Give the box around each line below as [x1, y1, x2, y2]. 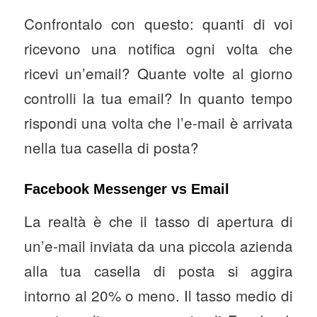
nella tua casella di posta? [23, 136, 199, 158]
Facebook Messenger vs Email [23, 180, 229, 197]
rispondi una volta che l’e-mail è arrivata [23, 111, 294, 133]
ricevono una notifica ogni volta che [23, 37, 294, 59]
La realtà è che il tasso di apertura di [23, 210, 294, 232]
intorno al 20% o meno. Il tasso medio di [23, 284, 294, 306]
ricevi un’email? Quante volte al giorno [23, 62, 294, 83]
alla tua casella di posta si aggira [23, 260, 294, 282]
